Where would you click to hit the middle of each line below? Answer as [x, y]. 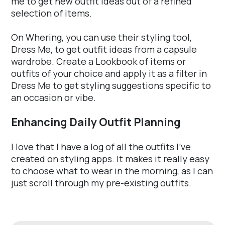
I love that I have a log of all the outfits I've [101, 147]
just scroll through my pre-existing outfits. [101, 183]
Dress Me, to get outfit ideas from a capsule [104, 49]
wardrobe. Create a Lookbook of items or [98, 62]
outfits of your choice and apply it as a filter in [109, 74]
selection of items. [51, 13]
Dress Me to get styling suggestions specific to [111, 86]
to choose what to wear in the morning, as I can [112, 171]
